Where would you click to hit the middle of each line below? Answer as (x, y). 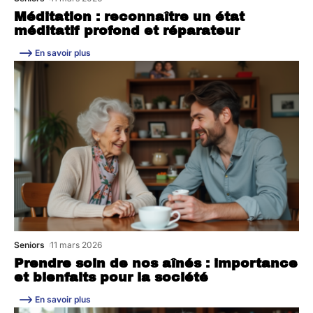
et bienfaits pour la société (111, 278)
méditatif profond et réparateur (127, 30)
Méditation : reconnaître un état (129, 16)
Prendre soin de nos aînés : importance (156, 264)
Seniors (29, 245)
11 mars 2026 (77, 245)
